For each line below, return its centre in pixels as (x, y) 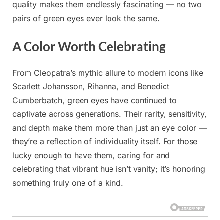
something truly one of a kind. (68, 182)
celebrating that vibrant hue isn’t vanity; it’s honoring (109, 169)
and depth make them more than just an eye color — (110, 127)
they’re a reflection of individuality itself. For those (105, 141)
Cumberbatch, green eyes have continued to (95, 100)
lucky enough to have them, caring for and (91, 155)
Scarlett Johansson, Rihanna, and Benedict (91, 86)
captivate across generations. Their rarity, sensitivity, (110, 114)
